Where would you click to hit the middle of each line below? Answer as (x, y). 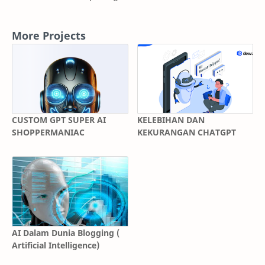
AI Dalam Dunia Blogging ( (66, 232)
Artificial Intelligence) (56, 245)
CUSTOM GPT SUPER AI (59, 120)
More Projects (49, 35)
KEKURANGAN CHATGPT (186, 132)
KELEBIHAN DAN (171, 120)
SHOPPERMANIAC (48, 132)
